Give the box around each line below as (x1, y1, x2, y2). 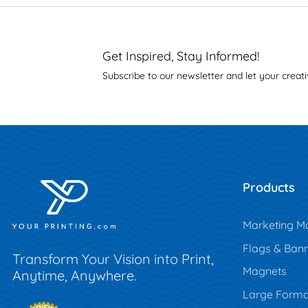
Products (242, 179, 295, 196)
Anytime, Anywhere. (12, 267, 137, 285)
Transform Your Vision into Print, (12, 250, 214, 268)
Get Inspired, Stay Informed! (102, 48, 259, 65)
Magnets (242, 264, 287, 278)
